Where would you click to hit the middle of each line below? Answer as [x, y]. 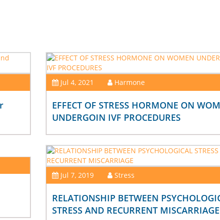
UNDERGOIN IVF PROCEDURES [117, 118]
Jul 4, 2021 [77, 82]
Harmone [130, 82]
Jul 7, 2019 [77, 175]
